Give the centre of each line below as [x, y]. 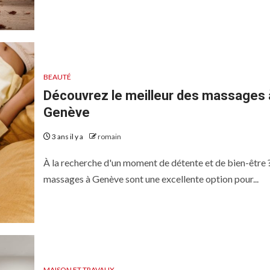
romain [109, 137]
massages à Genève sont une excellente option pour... [151, 179]
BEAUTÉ [57, 77]
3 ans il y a [67, 137]
